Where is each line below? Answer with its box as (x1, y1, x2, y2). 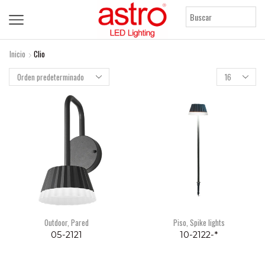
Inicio (9, 48, 25, 60)
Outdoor (44, 216, 67, 229)
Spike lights (189, 216, 225, 229)
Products (216, 67, 244, 79)
